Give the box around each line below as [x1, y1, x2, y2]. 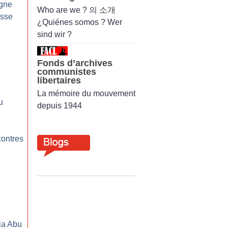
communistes [37, 66, 96, 77]
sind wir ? [37, 30, 72, 39]
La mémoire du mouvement [37, 89, 135, 98]
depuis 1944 [37, 101, 82, 110]
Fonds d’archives [37, 58, 112, 68]
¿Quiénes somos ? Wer [37, 17, 122, 26]
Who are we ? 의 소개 [37, 5, 116, 14]
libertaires [37, 75, 81, 85]
